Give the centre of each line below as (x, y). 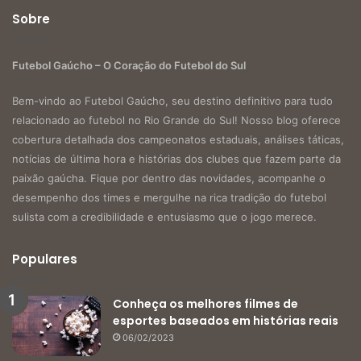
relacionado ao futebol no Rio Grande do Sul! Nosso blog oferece (176, 120)
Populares (45, 259)
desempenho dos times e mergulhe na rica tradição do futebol (169, 198)
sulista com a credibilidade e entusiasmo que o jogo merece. (164, 217)
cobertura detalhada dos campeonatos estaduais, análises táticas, (178, 140)
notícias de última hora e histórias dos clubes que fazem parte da (176, 159)
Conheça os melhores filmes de (205, 304)
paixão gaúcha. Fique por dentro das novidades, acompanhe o (169, 178)
